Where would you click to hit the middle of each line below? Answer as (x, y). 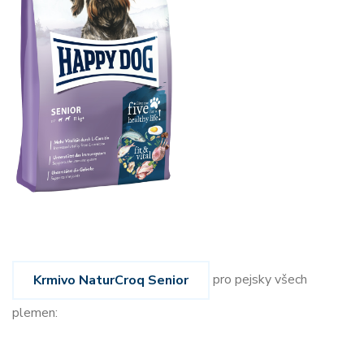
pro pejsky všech (258, 279)
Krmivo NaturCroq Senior (111, 280)
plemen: (35, 312)
